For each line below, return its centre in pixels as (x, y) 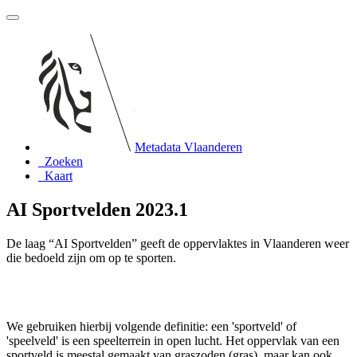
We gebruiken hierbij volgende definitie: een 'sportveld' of (151, 326)
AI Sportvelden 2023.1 (97, 209)
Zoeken (64, 161)
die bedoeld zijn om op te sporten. (91, 257)
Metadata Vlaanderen (188, 147)
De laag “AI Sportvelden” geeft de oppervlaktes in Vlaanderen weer (178, 243)
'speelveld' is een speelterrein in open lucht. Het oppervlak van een (173, 340)
